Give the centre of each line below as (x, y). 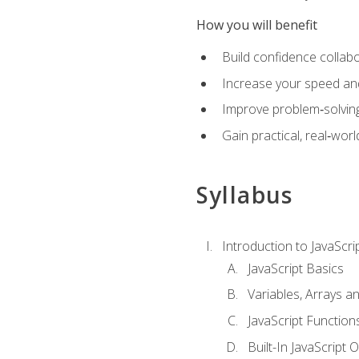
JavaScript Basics (295, 268)
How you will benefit (256, 25)
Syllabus (244, 195)
